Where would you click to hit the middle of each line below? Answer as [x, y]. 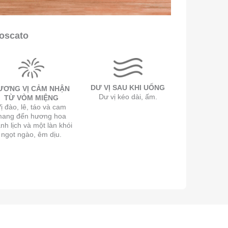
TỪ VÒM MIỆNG [31, 97]
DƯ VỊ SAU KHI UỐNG [128, 88]
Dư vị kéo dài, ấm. [128, 97]
